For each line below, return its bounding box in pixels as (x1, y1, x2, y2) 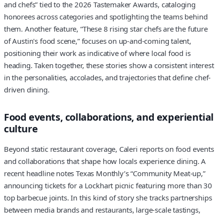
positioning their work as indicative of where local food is (4, 48, 191, 58)
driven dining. (4, 85, 50, 95)
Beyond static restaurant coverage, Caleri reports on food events (4, 144, 214, 154)
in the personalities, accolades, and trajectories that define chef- (4, 73, 211, 83)
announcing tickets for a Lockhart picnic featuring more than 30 (4, 180, 212, 190)
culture (4, 122, 38, 136)
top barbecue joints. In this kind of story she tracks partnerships (4, 192, 212, 202)
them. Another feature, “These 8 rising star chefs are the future (4, 24, 208, 34)
